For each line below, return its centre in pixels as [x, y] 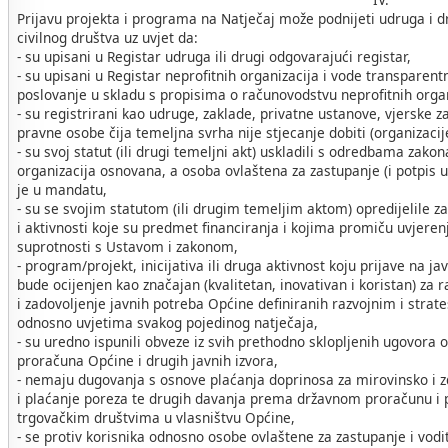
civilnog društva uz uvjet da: [107, 37]
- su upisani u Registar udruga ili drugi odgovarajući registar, [214, 56]
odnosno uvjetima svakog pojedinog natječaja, [167, 322]
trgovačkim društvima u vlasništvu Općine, [156, 417]
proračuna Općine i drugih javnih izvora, [147, 360]
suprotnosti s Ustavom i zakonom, [127, 246]
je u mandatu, [62, 189]
